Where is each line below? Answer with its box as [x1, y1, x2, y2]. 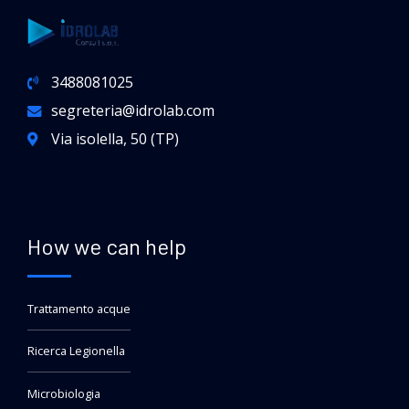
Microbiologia [27, 385, 100, 402]
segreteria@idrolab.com [51, 100, 215, 121]
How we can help [27, 232, 186, 259]
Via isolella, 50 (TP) [51, 128, 180, 149]
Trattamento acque [27, 300, 131, 317]
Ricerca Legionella [27, 343, 125, 360]
